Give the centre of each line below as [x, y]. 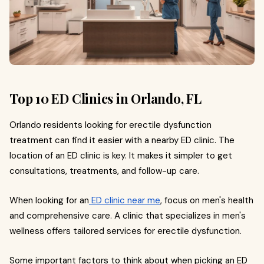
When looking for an [49, 200]
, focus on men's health [207, 200]
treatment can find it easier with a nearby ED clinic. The [122, 140]
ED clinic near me [125, 200]
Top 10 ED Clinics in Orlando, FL [105, 98]
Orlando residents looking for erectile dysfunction [110, 125]
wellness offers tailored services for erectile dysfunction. [126, 231]
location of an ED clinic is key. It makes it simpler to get [121, 155]
